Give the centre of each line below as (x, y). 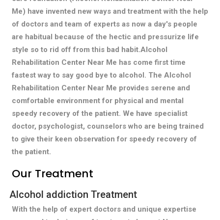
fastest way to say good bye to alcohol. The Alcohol (101, 75)
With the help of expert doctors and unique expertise (104, 209)
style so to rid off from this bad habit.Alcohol (89, 49)
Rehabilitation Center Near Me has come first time (98, 62)
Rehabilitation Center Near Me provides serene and (101, 88)
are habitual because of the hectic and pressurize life (105, 37)
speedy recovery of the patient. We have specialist (99, 113)
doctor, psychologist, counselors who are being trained (108, 126)
